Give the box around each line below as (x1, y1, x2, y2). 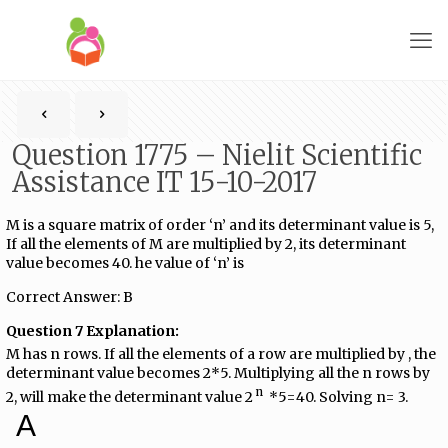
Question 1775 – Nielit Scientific (12, 138, 422, 172)
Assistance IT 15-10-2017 (12, 165, 317, 199)
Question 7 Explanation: (6, 322, 183, 340)
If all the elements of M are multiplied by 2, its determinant (6, 235, 407, 253)
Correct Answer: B (6, 288, 134, 306)
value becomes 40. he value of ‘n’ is (6, 254, 245, 272)
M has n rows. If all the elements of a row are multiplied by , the (6, 344, 437, 363)
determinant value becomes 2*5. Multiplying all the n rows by (6, 363, 431, 382)
